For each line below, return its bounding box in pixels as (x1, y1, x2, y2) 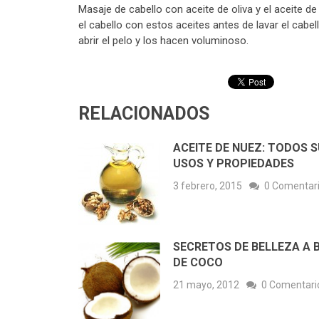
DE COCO (173, 256, 223, 270)
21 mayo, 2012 (173, 279, 239, 291)
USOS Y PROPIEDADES (173, 157, 294, 171)
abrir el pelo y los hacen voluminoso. (78, 34, 251, 48)
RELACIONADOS (78, 103, 209, 125)
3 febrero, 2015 (173, 180, 242, 192)
